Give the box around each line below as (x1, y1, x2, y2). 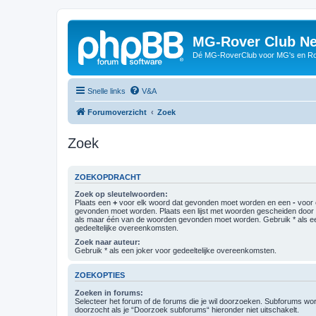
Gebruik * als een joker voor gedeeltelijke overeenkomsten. (75, 246, 276, 255)
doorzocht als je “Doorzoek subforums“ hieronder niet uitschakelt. (75, 305, 299, 314)
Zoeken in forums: (75, 288, 143, 297)
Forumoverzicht (87, 107, 147, 116)
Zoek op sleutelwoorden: (75, 190, 168, 198)
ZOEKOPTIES (75, 271, 125, 280)
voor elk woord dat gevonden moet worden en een (117, 198, 293, 207)
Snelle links (87, 86, 126, 95)
